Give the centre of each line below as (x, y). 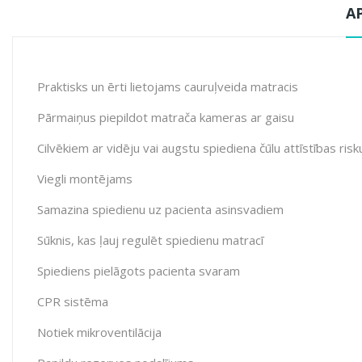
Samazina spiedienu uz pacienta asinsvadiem (160, 209)
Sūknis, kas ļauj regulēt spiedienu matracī (150, 240)
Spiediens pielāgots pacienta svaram (139, 270)
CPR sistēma (73, 301)
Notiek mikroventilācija (99, 332)
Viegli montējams (85, 178)
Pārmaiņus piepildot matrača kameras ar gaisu (166, 117)
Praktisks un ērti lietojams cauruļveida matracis (168, 86)
